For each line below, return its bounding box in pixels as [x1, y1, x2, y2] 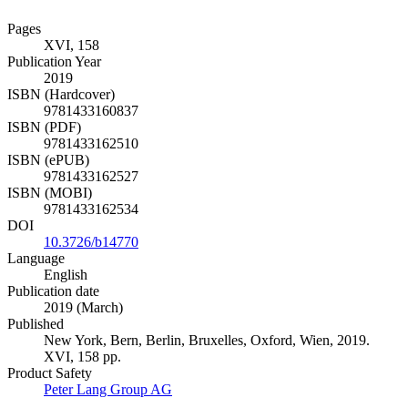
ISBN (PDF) [7, 119, 81, 136]
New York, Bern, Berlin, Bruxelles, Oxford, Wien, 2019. [44, 332, 370, 349]
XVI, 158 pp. [44, 349, 121, 365]
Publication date [7, 283, 99, 300]
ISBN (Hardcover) [7, 87, 115, 103]
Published [7, 316, 64, 332]
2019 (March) [44, 300, 123, 316]
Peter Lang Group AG [44, 382, 172, 398]
